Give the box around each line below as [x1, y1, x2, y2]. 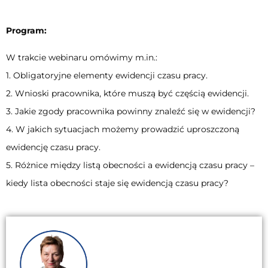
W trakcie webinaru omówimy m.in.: [6, 51, 157, 63]
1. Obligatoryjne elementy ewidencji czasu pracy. [6, 69, 208, 81]
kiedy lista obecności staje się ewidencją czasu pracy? [6, 177, 229, 188]
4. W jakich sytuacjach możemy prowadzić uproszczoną [6, 123, 239, 135]
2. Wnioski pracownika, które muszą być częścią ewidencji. [6, 87, 249, 99]
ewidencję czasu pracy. [6, 141, 100, 153]
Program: [6, 25, 47, 36]
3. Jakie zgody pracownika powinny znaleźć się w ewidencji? [6, 105, 255, 117]
